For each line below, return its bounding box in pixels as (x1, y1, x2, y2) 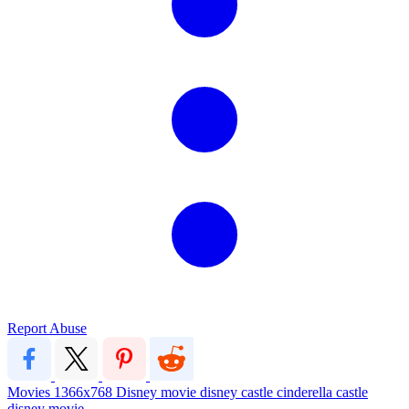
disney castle (200, 383, 277, 400)
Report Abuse (7, 320, 87, 336)
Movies (7, 383, 54, 400)
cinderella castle (277, 383, 368, 400)
